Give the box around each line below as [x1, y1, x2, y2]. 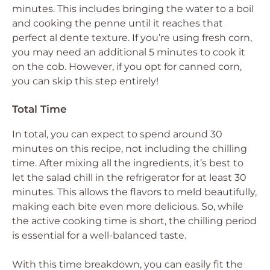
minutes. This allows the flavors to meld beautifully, [12, 186, 257, 198]
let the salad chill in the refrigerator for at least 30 [12, 172, 246, 183]
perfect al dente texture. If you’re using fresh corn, [12, 32, 252, 43]
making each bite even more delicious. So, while [12, 201, 243, 212]
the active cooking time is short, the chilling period [12, 215, 257, 227]
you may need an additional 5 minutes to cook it [12, 46, 245, 58]
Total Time [12, 103, 67, 115]
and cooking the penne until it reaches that [12, 17, 223, 29]
